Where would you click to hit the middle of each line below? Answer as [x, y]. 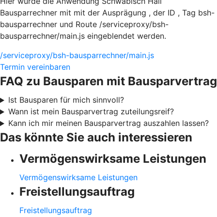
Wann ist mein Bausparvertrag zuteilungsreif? [91, 112]
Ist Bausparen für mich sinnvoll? [66, 100]
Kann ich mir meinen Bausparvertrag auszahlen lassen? [108, 123]
